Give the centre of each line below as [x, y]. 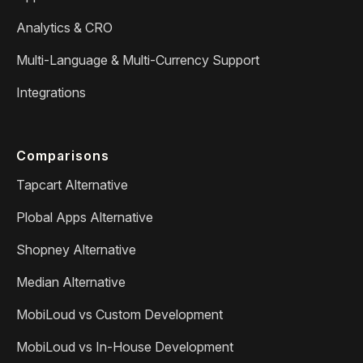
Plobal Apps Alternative [85, 217]
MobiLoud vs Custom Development [120, 314]
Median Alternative [71, 282]
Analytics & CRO [64, 27]
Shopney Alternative [76, 249]
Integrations [51, 92]
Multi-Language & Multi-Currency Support [138, 60]
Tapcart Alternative [72, 184]
